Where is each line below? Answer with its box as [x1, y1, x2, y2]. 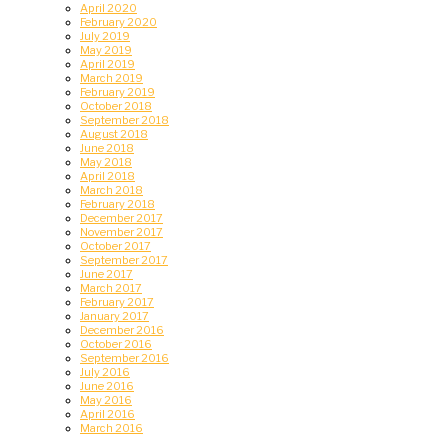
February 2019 [80, 84, 155, 99]
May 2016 [80, 392, 132, 407]
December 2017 [80, 210, 163, 225]
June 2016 [80, 378, 134, 393]
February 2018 [80, 196, 155, 211]
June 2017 [80, 266, 133, 281]
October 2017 [80, 238, 151, 253]
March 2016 [80, 420, 143, 435]
